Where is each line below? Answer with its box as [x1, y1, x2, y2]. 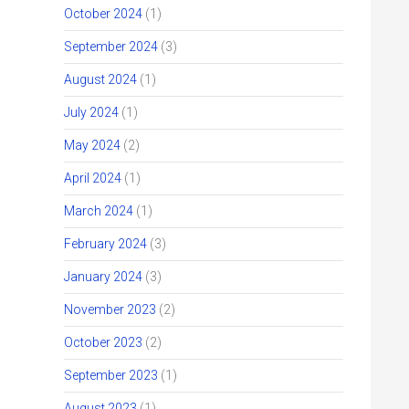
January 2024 [64, 269, 142, 284]
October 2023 [64, 335, 142, 350]
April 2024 [64, 171, 121, 185]
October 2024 [64, 6, 142, 21]
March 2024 [64, 204, 133, 218]
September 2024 [64, 39, 158, 54]
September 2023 [64, 368, 158, 383]
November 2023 [64, 302, 156, 317]
